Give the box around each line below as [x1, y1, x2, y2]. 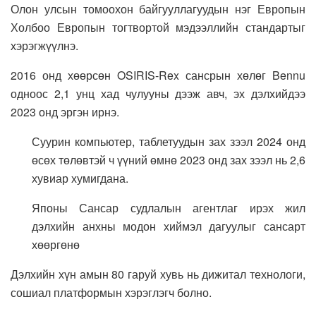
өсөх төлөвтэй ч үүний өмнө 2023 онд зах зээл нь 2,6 [32, 151, 305, 168]
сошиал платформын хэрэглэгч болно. [11, 284, 212, 300]
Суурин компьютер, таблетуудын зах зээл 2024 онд [32, 133, 305, 150]
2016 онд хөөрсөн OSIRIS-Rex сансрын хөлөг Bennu [11, 66, 305, 83]
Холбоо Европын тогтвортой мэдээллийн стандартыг [11, 18, 305, 35]
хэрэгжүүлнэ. [11, 37, 78, 54]
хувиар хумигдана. [32, 169, 128, 186]
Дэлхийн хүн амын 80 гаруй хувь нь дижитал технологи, [11, 265, 305, 282]
